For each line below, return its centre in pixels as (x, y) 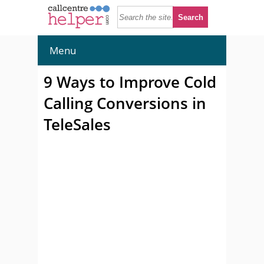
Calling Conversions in (125, 103)
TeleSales (77, 124)
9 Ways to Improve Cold (130, 82)
